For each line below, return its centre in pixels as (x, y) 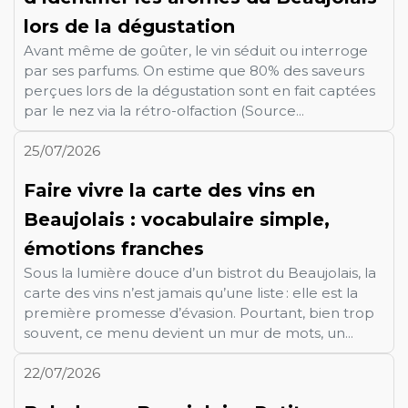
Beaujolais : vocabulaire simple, (177, 219)
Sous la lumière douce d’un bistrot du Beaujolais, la (200, 272)
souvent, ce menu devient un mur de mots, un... (189, 332)
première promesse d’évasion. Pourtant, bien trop (199, 312)
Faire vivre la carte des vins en (169, 190)
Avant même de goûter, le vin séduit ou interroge (196, 50)
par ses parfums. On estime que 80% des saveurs (194, 70)
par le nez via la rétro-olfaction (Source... (164, 110)
